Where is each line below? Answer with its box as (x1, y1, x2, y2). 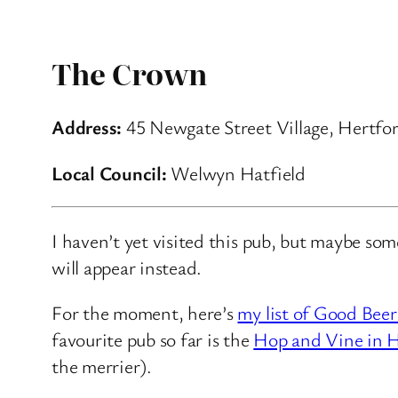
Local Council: (52, 160, 167, 187)
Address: (52, 114, 123, 140)
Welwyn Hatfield (166, 160, 306, 187)
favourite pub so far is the (52, 326, 254, 353)
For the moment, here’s (52, 299, 238, 326)
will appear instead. (52, 253, 203, 280)
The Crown (52, 52, 208, 94)
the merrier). (52, 353, 152, 379)
